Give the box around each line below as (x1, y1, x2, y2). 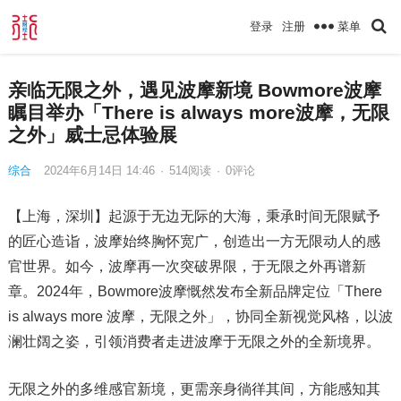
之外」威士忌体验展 (7, 124, 177, 145)
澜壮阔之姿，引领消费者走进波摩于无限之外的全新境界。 (7, 333, 380, 349)
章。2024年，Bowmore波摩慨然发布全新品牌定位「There (7, 283, 382, 299)
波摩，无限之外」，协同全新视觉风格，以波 (106, 308, 393, 324)
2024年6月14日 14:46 (43, 163, 158, 177)
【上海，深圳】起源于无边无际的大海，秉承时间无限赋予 (7, 208, 380, 224)
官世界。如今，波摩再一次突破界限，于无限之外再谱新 (7, 258, 366, 274)
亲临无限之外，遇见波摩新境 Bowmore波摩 (7, 79, 381, 100)
